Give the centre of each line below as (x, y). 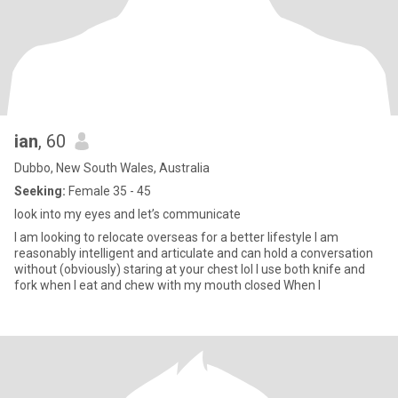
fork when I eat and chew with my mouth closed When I (167, 285)
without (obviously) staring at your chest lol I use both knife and (190, 269)
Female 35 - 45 (108, 191)
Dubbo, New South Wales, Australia (112, 168)
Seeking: (40, 191)
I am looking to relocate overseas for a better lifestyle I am (164, 237)
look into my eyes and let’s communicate (127, 214)
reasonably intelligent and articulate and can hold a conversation (194, 253)
